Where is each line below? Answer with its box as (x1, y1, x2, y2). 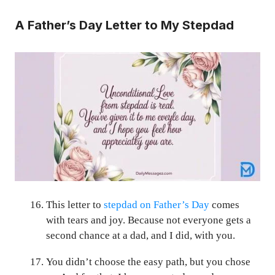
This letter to (46, 198, 104, 211)
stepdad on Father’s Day (104, 198, 209, 211)
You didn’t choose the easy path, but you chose (46, 255, 250, 268)
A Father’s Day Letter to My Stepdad (15, 18, 234, 33)
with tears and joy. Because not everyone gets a (46, 214, 251, 226)
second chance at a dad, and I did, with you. (46, 229, 235, 241)
